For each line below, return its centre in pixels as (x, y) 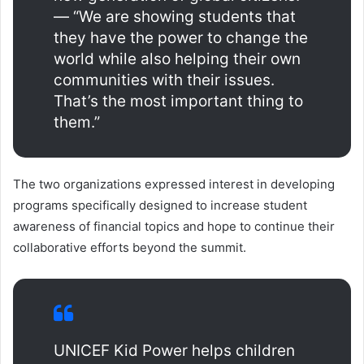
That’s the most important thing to (178, 101)
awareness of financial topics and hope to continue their (174, 226)
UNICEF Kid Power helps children (174, 350)
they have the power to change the (181, 37)
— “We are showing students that (175, 16)
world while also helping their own (177, 58)
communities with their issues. (164, 80)
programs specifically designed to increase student (160, 205)
